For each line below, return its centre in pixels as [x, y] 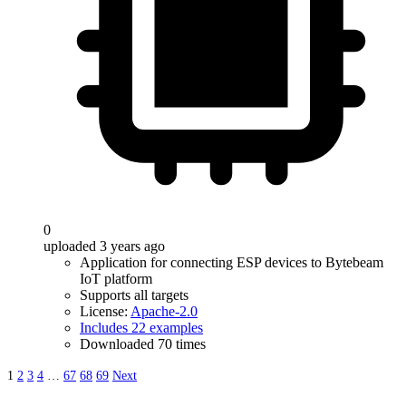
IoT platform [116, 279]
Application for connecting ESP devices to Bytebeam [232, 262]
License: [105, 311]
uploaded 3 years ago [104, 246]
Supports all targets [134, 295]
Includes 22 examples [141, 328]
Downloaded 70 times [143, 344]
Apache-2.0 [164, 311]
